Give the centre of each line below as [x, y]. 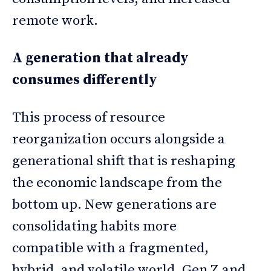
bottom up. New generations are [114, 204]
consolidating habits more [94, 226]
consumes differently [84, 80]
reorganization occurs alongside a [119, 139]
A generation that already [100, 58]
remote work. [55, 21]
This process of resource [89, 117]
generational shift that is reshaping [124, 161]
